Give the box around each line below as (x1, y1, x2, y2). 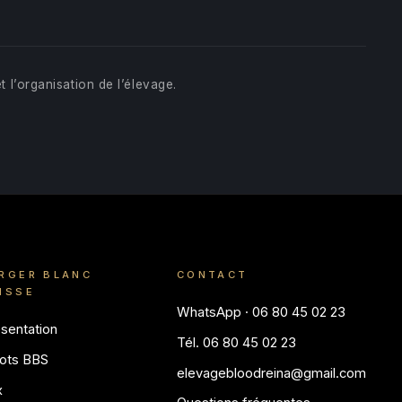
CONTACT (176, 268, 249, 282)
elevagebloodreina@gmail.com (176, 364, 366, 381)
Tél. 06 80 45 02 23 (176, 334, 296, 351)
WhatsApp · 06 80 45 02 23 (176, 304, 345, 321)
